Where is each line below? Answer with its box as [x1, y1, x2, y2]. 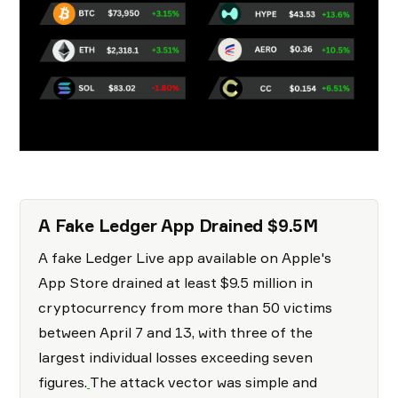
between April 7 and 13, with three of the [38, 323, 313, 342]
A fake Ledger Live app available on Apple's [38, 249, 331, 267]
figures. [38, 373, 87, 392]
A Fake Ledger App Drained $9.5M [38, 215, 322, 237]
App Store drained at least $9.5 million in [38, 274, 313, 292]
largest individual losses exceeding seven [38, 348, 313, 367]
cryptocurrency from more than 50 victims [38, 298, 332, 317]
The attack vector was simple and [90, 373, 317, 392]
